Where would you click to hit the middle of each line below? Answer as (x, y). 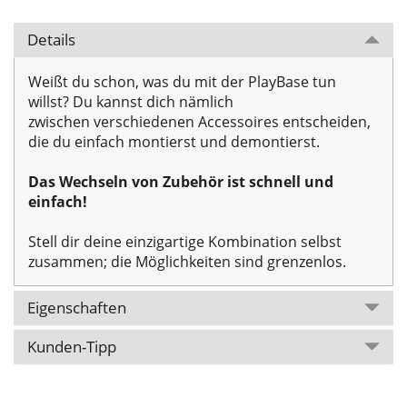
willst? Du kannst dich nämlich (131, 102)
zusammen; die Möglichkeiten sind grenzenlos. (187, 262)
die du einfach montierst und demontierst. (174, 142)
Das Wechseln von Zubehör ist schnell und (181, 182)
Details (51, 40)
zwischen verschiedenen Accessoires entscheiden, (199, 122)
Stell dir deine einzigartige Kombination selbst (185, 242)
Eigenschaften (77, 308)
